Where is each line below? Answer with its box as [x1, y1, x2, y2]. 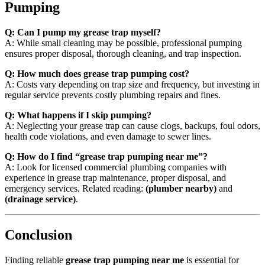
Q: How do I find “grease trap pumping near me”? [5, 151, 208, 161]
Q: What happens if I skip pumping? [5, 109, 151, 120]
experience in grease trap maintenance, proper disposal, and [5, 172, 226, 183]
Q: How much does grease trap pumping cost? [5, 68, 189, 79]
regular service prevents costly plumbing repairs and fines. [5, 89, 221, 100]
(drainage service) [5, 193, 76, 204]
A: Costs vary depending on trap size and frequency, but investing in [5, 79, 260, 89]
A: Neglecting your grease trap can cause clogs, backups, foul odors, [5, 120, 260, 131]
